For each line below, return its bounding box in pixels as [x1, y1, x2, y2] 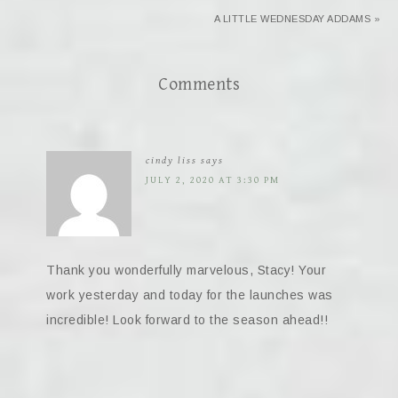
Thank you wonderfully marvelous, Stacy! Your [46, 262, 326, 277]
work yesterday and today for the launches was [46, 287, 333, 302]
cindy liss [146, 154, 197, 166]
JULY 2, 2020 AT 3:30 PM [146, 173, 280, 186]
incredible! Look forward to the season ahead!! [46, 312, 328, 327]
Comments [158, 74, 240, 95]
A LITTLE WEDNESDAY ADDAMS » [213, 12, 380, 24]
